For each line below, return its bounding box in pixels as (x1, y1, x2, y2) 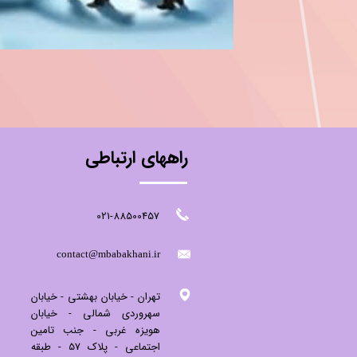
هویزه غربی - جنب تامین (30, 321, 160, 339)
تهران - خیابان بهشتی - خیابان (30, 288, 160, 305)
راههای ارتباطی (85, 143, 189, 171)
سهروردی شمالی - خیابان (30, 304, 160, 322)
